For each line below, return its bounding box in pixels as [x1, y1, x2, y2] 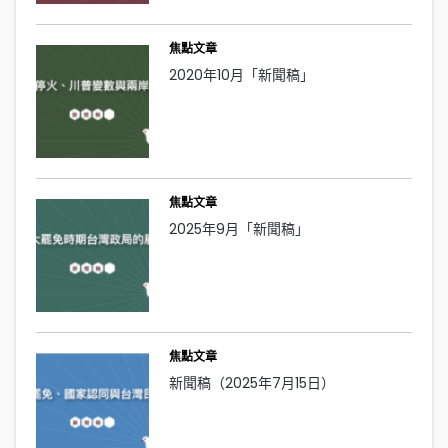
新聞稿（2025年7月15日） [168, 372, 335, 393]
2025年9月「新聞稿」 [168, 218, 309, 239]
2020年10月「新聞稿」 [168, 65, 314, 86]
